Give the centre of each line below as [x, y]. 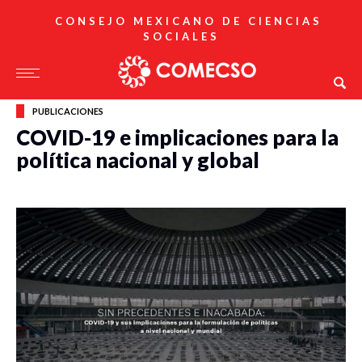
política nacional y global [138, 160]
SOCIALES [181, 36]
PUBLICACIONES [68, 111]
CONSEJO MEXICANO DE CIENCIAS [189, 21]
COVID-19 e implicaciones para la [177, 137]
